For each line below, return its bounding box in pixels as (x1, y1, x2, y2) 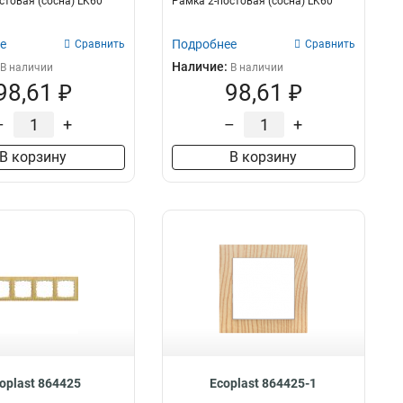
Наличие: (171, 59, 230, 74)
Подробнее (171, 37, 237, 51)
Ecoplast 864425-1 (210, 376, 318, 390)
